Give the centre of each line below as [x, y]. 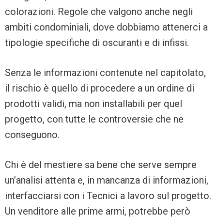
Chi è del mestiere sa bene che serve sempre [101, 165]
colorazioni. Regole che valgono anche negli [99, 12]
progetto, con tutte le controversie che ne [94, 119]
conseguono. [32, 135]
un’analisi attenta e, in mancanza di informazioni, [107, 180]
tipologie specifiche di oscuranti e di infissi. [97, 43]
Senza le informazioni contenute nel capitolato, [105, 73]
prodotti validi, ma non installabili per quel [93, 104]
